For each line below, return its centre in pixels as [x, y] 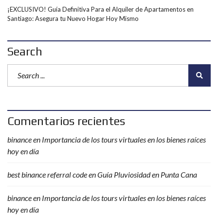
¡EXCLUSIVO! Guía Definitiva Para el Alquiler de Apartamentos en [100, 9]
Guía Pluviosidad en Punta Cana [147, 174]
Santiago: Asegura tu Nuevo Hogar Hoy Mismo [73, 18]
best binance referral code [47, 174]
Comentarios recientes [66, 121]
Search [25, 51]
